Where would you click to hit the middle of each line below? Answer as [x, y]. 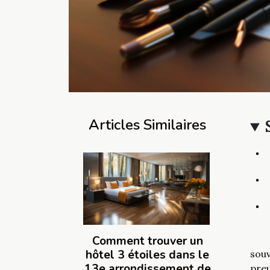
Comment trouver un [147, 241]
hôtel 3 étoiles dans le [147, 255]
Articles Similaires [147, 125]
